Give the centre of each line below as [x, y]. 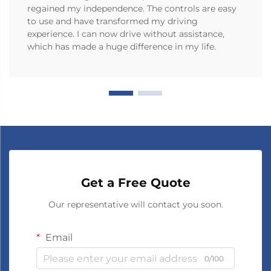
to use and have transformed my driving [113, 21]
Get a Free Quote [135, 183]
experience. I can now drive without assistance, [126, 34]
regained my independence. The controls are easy [132, 9]
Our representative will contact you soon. [135, 205]
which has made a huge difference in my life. [122, 47]
